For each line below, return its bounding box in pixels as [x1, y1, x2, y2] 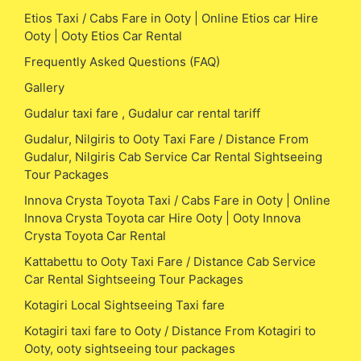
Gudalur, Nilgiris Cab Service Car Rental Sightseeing [24, 148, 322, 164]
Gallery [24, 79, 64, 95]
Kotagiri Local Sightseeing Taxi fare [24, 297, 225, 313]
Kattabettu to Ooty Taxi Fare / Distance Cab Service [24, 253, 316, 269]
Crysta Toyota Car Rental [24, 227, 166, 243]
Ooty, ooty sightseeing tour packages [24, 340, 235, 356]
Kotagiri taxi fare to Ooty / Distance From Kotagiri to [24, 322, 316, 338]
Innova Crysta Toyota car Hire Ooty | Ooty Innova [24, 210, 301, 226]
